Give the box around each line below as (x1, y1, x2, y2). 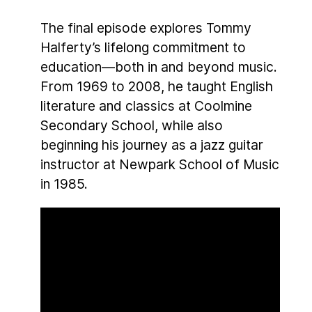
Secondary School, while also (40, 116, 223, 134)
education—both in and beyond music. (40, 58, 277, 75)
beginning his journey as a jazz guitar (40, 136, 263, 153)
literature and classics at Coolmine (40, 97, 252, 114)
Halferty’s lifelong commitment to (40, 38, 246, 56)
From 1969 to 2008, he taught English (40, 77, 273, 95)
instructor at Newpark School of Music (40, 155, 279, 173)
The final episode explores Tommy (40, 19, 251, 36)
